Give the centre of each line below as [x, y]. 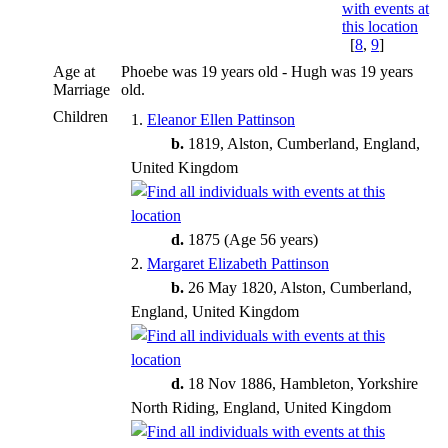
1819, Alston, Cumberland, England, [302, 143]
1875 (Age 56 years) [251, 239]
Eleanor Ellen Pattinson [221, 119]
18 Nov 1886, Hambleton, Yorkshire [301, 383]
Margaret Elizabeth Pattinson [238, 263]
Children [82, 116]
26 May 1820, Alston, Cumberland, [298, 287]
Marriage [81, 89]
